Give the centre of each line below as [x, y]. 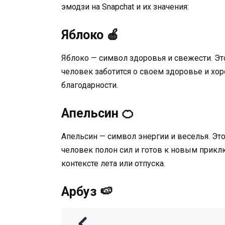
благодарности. [90, 85]
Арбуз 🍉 [87, 192]
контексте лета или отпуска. [113, 164]
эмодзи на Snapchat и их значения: [125, 7]
